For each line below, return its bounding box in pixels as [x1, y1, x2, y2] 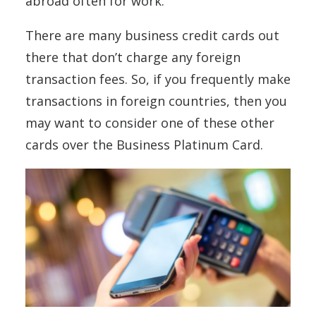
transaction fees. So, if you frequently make [25, 70, 291, 87]
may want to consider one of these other [25, 114, 274, 131]
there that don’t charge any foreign [25, 48, 241, 66]
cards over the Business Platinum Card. [25, 135, 267, 153]
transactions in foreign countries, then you [25, 92, 287, 109]
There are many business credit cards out [25, 26, 279, 44]
